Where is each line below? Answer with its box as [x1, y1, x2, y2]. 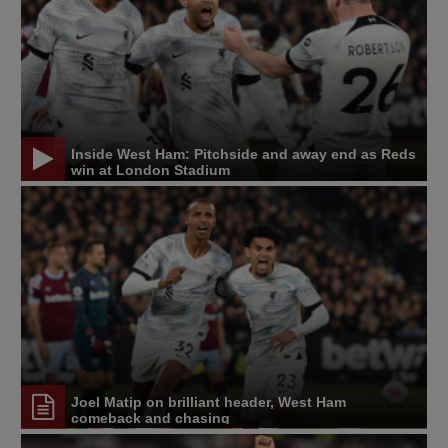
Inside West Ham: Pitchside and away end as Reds [71, 145, 416, 162]
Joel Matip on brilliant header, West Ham [71, 394, 346, 411]
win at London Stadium [71, 161, 230, 178]
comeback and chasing [71, 410, 230, 427]
